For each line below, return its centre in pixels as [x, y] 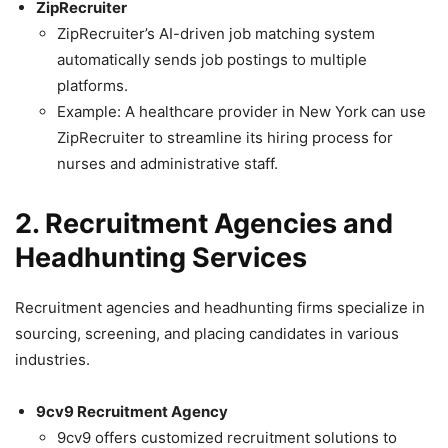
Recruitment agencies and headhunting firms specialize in [220, 308]
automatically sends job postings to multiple [212, 60]
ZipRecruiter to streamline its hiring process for [225, 138]
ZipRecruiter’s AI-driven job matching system [216, 34]
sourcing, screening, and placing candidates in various [207, 334]
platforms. [92, 86]
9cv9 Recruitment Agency [132, 412]
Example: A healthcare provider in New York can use [241, 112]
